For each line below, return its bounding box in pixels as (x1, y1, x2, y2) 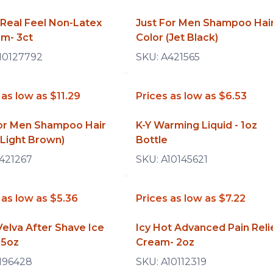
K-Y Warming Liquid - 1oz (135, 119, 257, 131)
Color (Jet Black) (135, 32, 218, 43)
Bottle (135, 134, 168, 146)
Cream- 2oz (135, 236, 194, 248)
